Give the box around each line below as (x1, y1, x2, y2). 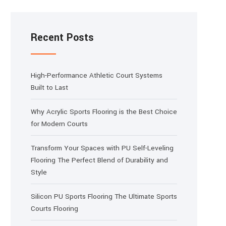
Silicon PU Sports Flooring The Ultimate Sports (31, 192, 177, 201)
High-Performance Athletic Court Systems (31, 71, 162, 80)
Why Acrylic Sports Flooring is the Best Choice (31, 107, 177, 117)
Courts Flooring (31, 204, 78, 213)
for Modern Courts (31, 119, 88, 129)
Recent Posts (31, 30, 94, 45)
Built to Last (31, 83, 68, 92)
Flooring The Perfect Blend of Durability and (31, 155, 168, 165)
